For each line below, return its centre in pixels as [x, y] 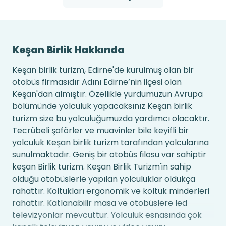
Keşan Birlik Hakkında [68, 50]
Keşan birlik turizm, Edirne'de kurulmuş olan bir [103, 70]
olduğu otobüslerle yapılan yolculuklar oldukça [104, 179]
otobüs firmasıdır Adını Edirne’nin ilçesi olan [97, 82]
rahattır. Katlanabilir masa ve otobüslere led [100, 203]
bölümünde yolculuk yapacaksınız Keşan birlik [102, 106]
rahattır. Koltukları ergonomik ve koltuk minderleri [111, 191]
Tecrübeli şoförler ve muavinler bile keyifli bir [100, 130]
